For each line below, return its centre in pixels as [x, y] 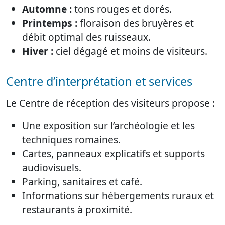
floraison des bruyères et [136, 23]
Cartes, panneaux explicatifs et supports [114, 153]
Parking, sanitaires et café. [82, 181]
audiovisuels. [52, 167]
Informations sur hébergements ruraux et [118, 195]
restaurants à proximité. [77, 209]
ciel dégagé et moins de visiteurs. [130, 51]
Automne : [47, 9]
